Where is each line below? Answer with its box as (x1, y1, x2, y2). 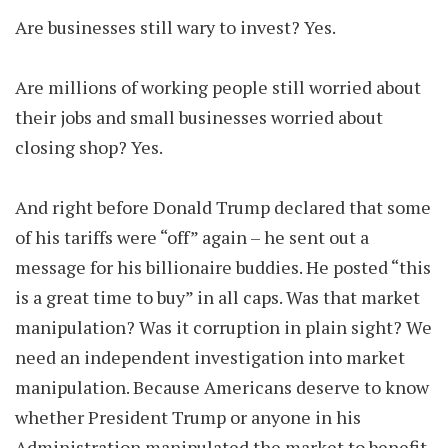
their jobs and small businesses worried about (15, 105, 383, 129)
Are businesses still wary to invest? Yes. (15, 15, 339, 39)
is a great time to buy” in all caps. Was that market (15, 285, 420, 309)
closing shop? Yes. (15, 135, 163, 159)
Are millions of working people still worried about (15, 75, 421, 99)
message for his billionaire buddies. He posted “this (15, 255, 431, 279)
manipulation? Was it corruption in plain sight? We (15, 315, 432, 339)
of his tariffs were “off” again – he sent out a (15, 225, 369, 249)
